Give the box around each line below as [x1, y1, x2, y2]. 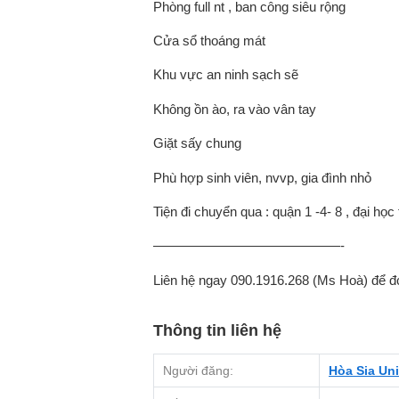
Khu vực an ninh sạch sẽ [153, 67, 298, 83]
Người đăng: [163, 363, 233, 379]
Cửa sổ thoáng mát [153, 32, 265, 48]
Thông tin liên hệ [153, 322, 281, 340]
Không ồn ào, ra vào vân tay [153, 101, 316, 117]
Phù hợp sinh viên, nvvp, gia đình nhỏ [153, 169, 371, 185]
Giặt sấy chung [153, 135, 241, 151]
